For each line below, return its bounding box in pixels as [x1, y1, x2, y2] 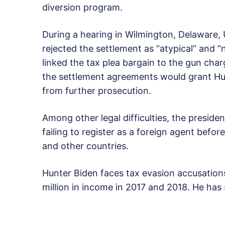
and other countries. [42, 141, 129, 152]
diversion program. [42, 2, 123, 13]
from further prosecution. [42, 85, 151, 96]
